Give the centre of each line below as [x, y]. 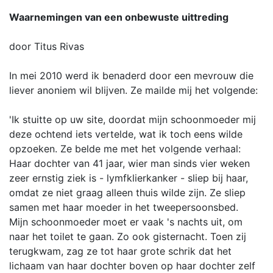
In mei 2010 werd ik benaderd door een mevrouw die [131, 76]
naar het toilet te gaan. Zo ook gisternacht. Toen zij [128, 236]
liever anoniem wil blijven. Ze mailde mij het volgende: [133, 90]
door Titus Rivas [47, 46]
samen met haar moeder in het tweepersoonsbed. [124, 207]
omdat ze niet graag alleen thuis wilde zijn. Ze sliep [127, 193]
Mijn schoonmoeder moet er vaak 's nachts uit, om [126, 222]
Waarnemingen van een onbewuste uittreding [119, 17]
